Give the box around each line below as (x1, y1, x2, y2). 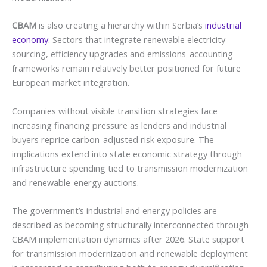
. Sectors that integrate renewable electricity (48, 33, 225, 46)
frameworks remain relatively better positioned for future (12, 62, 241, 74)
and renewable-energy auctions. (12, 176, 139, 188)
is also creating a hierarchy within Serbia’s (36, 19, 205, 32)
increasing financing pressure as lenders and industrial (12, 119, 226, 131)
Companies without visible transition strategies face (12, 104, 218, 117)
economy (12, 33, 48, 46)
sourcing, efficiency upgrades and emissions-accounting (12, 48, 233, 60)
